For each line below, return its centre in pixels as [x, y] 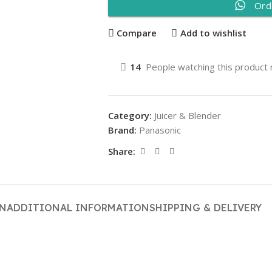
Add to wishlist [213, 33]
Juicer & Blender [187, 115]
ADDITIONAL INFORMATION [78, 207]
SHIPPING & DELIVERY [206, 207]
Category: [130, 115]
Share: [121, 151]
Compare [137, 33]
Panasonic [160, 130]
